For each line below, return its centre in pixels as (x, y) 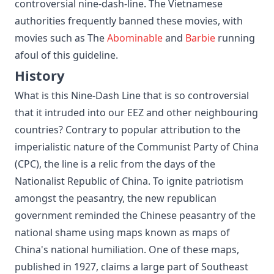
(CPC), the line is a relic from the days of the (115, 164)
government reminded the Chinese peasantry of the (135, 215)
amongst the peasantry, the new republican (116, 198)
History (40, 75)
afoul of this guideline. (66, 55)
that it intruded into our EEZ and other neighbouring (136, 112)
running (235, 38)
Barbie (200, 38)
